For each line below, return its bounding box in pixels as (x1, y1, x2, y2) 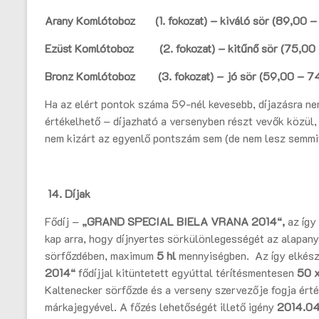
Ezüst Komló (45, 41, 106, 56)
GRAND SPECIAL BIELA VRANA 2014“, (87, 214, 288, 229)
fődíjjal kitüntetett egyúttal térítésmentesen (78, 265, 297, 281)
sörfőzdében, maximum (45, 248, 157, 263)
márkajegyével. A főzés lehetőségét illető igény (45, 299, 277, 315)
